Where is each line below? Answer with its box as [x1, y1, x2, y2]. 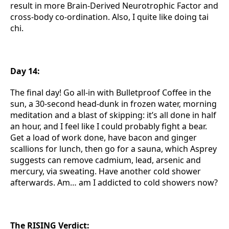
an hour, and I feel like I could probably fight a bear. [10, 121, 207, 132]
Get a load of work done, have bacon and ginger [10, 132, 197, 143]
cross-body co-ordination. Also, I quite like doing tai [10, 11, 209, 22]
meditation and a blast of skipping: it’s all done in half [10, 109, 216, 121]
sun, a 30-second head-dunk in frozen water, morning [10, 98, 217, 109]
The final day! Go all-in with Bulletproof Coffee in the [10, 87, 211, 98]
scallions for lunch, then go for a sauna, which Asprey [10, 143, 217, 154]
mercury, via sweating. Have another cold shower [10, 166, 201, 177]
